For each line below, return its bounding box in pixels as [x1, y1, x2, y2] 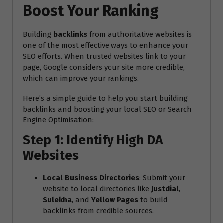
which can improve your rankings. [23, 73, 139, 83]
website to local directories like [43, 184, 151, 193]
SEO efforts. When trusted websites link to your [23, 51, 186, 61]
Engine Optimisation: [23, 115, 94, 124]
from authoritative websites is [87, 29, 192, 39]
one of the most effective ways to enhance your [23, 40, 188, 50]
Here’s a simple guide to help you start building [23, 93, 188, 103]
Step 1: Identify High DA [23, 132, 163, 148]
